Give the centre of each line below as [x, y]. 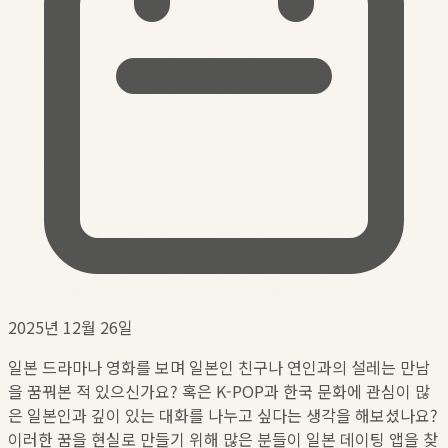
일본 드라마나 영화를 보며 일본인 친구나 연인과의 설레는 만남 [219, 366]
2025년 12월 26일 [70, 326]
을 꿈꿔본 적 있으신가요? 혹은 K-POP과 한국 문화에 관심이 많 [219, 390]
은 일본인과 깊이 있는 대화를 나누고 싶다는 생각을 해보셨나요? [223, 414]
